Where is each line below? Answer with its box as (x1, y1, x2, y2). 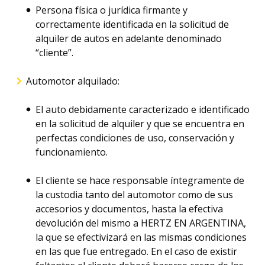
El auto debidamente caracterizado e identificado (35, 103, 250, 116)
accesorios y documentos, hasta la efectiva (35, 202, 223, 215)
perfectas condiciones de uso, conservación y (35, 131, 234, 144)
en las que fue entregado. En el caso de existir (35, 245, 237, 258)
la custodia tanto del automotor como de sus (35, 188, 233, 201)
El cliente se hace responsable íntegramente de (35, 174, 244, 187)
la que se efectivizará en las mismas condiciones (35, 231, 247, 244)
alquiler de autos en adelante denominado (35, 32, 222, 45)
